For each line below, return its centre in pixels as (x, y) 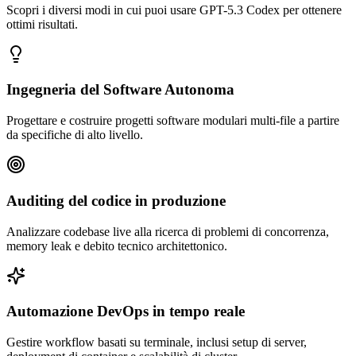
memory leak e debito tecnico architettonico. (117, 246)
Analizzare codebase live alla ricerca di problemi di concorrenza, (168, 231)
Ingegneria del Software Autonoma (120, 90)
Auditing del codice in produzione (116, 200)
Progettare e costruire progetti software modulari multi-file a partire (173, 121)
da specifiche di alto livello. (75, 135)
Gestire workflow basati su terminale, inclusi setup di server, (157, 342)
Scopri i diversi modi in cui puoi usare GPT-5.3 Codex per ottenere (174, 10)
